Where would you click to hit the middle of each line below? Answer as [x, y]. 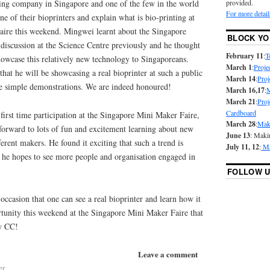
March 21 [240, 102]
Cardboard [241, 113]
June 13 [238, 136]
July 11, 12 [242, 147]
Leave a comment [168, 254]
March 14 [240, 79]
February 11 [244, 56]
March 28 [240, 124]
